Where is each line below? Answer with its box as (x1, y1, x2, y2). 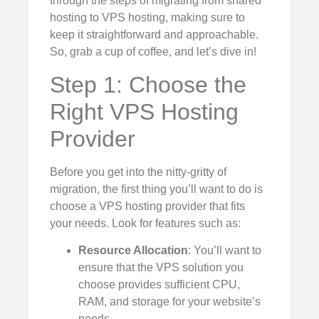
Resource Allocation (78, 244, 188, 256)
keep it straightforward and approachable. (50, 28, 258, 41)
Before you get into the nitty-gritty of (50, 165, 226, 178)
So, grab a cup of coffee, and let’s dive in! (50, 46, 256, 58)
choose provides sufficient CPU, (78, 278, 240, 291)
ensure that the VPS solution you (78, 261, 244, 273)
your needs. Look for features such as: (50, 216, 241, 229)
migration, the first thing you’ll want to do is (50, 182, 263, 195)
